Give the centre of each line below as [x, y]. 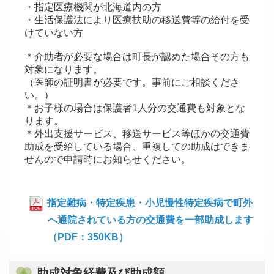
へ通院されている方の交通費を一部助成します [150, 220]
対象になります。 [64, 70]
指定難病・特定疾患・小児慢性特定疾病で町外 [149, 203]
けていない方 [54, 33]
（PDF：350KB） [88, 237]
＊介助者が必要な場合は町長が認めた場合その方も [137, 57]
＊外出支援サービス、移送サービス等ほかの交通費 [137, 134]
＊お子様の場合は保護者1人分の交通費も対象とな [135, 108]
